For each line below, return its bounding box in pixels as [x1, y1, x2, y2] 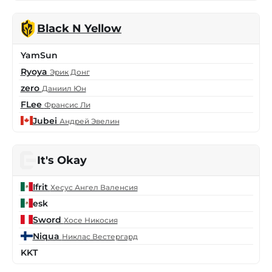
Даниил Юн [41, 83, 86, 93]
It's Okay [37, 154, 87, 168]
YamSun [20, 49, 58, 61]
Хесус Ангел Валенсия [50, 182, 138, 192]
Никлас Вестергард [61, 231, 138, 241]
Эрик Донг [49, 67, 90, 76]
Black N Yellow [37, 22, 121, 36]
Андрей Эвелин [59, 116, 120, 126]
